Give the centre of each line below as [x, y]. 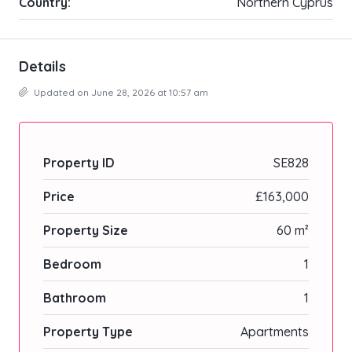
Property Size [86, 231]
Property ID [79, 163]
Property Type [88, 332]
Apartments [275, 332]
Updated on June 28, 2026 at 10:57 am [120, 93]
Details [42, 67]
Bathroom [75, 298]
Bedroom [72, 264]
